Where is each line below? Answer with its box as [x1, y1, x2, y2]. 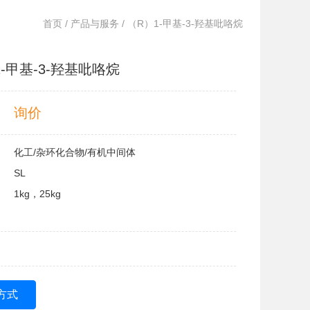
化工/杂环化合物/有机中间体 [14, 147, 136, 158]
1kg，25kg [14, 188, 61, 199]
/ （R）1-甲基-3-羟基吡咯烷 [119, 18, 243, 29]
